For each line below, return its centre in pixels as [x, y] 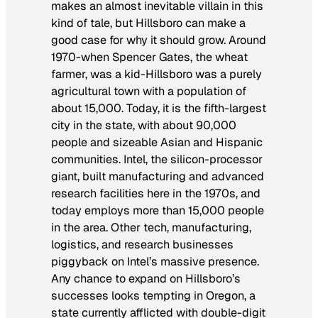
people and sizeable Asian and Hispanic [157, 142]
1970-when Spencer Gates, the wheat [149, 57]
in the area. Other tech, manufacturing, [151, 227]
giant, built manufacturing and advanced [158, 176]
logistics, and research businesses [142, 244]
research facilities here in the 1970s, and [156, 193]
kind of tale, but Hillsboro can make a [148, 23]
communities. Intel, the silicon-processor [157, 159]
